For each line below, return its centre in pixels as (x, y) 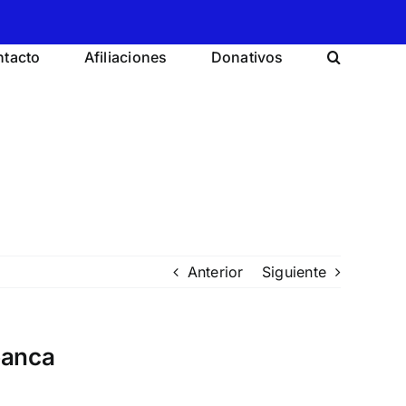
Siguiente (294, 272)
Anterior (215, 272)
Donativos (247, 57)
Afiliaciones (126, 57)
